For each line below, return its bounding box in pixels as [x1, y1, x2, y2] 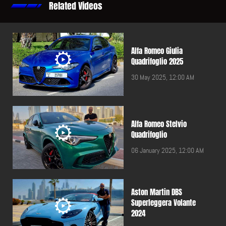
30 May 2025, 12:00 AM [131, 73, 194, 82]
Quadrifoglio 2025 [131, 56, 183, 67]
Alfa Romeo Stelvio [131, 119, 187, 130]
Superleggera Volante [131, 197, 196, 208]
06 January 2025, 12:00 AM [131, 146, 204, 155]
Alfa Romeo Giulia [131, 45, 183, 56]
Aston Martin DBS [131, 187, 182, 198]
